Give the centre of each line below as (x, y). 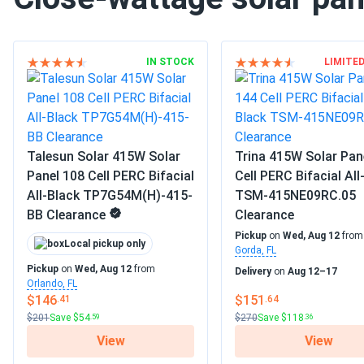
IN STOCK (170, 62)
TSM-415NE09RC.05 (295, 195)
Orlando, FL (52, 284)
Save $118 (281, 318)
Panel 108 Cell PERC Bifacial (110, 176)
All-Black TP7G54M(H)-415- (110, 195)
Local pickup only (105, 244)
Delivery (253, 271)
